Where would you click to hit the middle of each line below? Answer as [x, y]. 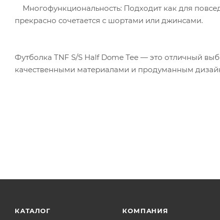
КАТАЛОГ [33, 211]
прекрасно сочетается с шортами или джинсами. [109, 20]
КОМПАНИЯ [145, 211]
